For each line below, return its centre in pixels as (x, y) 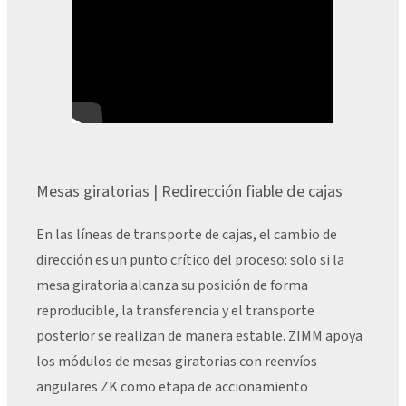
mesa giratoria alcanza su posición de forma (172, 285)
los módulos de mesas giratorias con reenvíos (177, 361)
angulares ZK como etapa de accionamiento (172, 387)
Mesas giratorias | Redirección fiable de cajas (189, 191)
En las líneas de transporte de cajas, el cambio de (187, 234)
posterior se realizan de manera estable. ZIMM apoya (199, 336)
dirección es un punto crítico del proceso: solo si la (190, 260)
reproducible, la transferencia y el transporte (175, 310)
